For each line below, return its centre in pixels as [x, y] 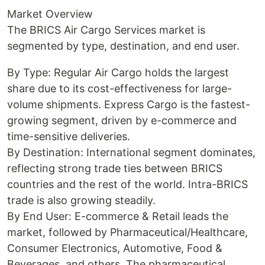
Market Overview [50, 14]
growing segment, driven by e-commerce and [122, 120]
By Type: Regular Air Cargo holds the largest [118, 72]
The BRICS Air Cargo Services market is [106, 30]
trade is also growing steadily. [81, 200]
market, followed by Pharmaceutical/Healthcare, [127, 232]
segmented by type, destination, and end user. [123, 46]
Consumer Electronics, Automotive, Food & [115, 248]
